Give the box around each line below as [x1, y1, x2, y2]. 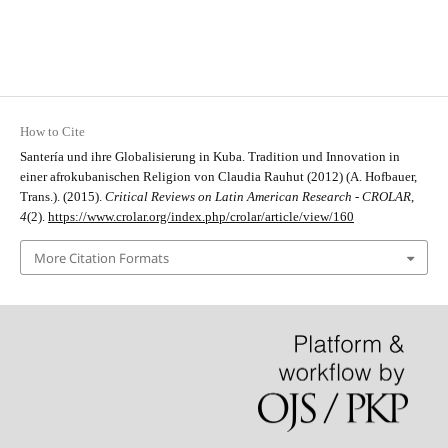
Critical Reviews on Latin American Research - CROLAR [104, 189, 411, 205]
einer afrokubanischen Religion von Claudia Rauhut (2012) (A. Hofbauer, [19, 169, 417, 185]
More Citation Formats [33, 248, 169, 267]
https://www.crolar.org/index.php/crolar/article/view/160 [47, 209, 354, 225]
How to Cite [19, 124, 85, 140]
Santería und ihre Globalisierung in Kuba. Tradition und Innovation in [19, 149, 400, 165]
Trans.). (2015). [19, 189, 105, 205]
